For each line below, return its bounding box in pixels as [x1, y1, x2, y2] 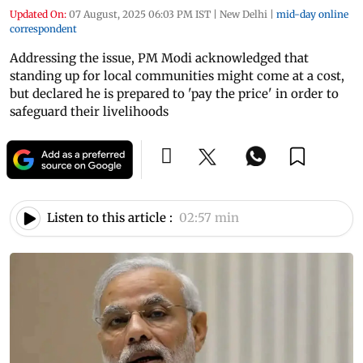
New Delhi [220, 7, 267, 20]
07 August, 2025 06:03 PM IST [69, 7, 211, 20]
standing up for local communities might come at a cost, [10, 67, 344, 83]
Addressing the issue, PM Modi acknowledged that [10, 49, 309, 66]
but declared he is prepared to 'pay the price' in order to [10, 85, 339, 101]
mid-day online [276, 7, 348, 20]
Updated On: [10, 7, 66, 20]
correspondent [10, 22, 77, 35]
